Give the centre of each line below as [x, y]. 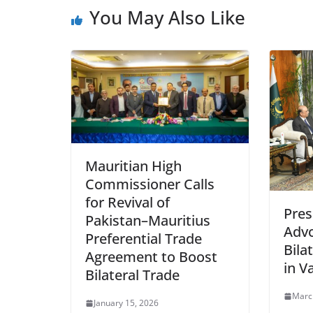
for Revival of [128, 203]
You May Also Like [167, 17]
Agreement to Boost [151, 257]
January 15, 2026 [126, 303]
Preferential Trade [144, 239]
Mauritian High [133, 166]
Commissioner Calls [150, 184]
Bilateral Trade [132, 275]
